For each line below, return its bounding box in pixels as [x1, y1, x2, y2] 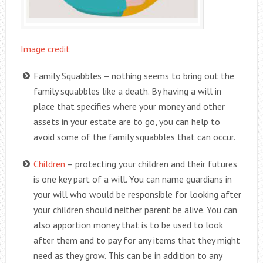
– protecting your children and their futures [66, 157, 237, 170]
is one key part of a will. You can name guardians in [33, 173, 232, 185]
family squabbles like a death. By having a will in [33, 85, 221, 97]
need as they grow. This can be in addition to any [33, 249, 222, 261]
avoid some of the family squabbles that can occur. [33, 130, 235, 143]
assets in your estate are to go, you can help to [33, 115, 220, 127]
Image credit [20, 42, 70, 55]
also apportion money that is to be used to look [33, 218, 223, 231]
